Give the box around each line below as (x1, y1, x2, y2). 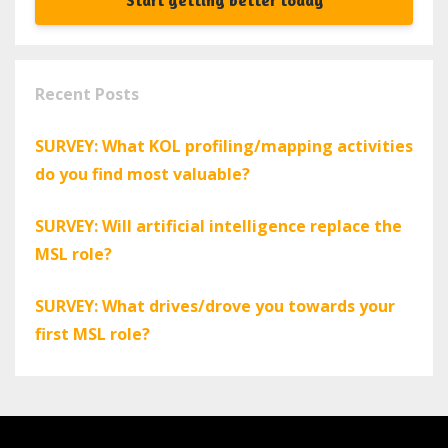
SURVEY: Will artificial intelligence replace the (35, 215, 402, 238)
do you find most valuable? (35, 163, 250, 186)
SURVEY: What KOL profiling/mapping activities (35, 135, 413, 158)
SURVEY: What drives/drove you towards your (35, 295, 395, 318)
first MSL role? (35, 323, 150, 346)
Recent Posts (35, 83, 139, 106)
